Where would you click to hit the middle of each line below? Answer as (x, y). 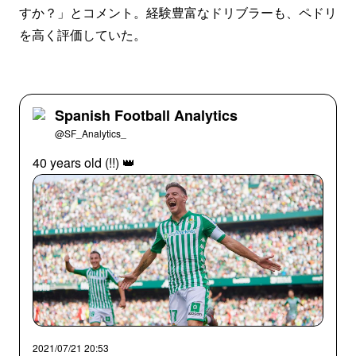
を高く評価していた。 (83, 35)
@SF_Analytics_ (91, 133)
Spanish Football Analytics (146, 115)
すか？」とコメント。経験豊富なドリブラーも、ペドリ (178, 12)
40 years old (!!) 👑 (84, 163)
